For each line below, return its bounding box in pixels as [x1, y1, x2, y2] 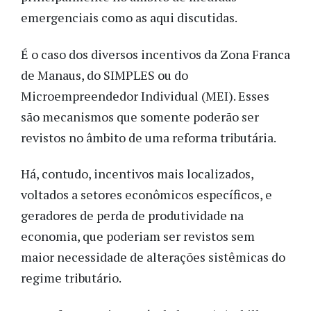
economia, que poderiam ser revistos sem [21, 228, 255, 245]
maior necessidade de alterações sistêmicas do [21, 249, 285, 266]
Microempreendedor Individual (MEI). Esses [21, 87, 269, 104]
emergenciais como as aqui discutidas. [21, 9, 239, 26]
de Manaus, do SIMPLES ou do [21, 66, 188, 83]
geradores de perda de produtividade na [21, 207, 244, 224]
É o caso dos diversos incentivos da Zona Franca [21, 45, 290, 62]
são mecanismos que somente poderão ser [21, 108, 259, 125]
